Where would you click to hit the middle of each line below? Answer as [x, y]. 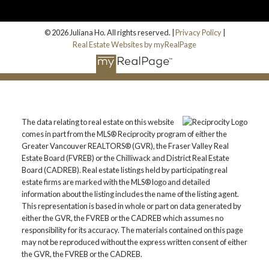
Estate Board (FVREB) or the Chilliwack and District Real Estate [125, 158]
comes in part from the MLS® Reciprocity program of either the [124, 134]
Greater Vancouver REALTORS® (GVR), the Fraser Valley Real [125, 146]
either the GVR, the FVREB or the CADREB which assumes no [122, 218]
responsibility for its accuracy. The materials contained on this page [132, 230]
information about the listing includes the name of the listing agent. [130, 194]
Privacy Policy [198, 32]
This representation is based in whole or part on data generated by [131, 206]
